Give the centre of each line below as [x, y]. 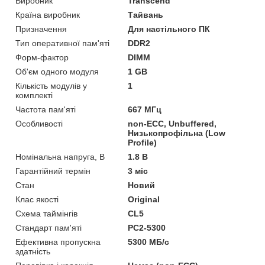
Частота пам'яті [46, 109]
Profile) [143, 142]
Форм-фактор [42, 57]
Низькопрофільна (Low [177, 133]
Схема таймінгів [46, 213]
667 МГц [145, 109]
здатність [33, 251]
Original [144, 199]
